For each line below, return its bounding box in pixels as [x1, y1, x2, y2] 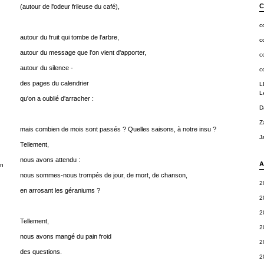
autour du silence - [19, 64, 73, 71]
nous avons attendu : [19, 156, 80, 163]
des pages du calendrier [19, 80, 89, 87]
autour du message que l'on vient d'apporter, [19, 49, 146, 56]
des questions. [19, 248, 62, 255]
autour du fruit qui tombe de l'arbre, [19, 34, 119, 41]
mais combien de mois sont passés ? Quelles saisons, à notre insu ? [19, 126, 216, 133]
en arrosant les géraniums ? [19, 187, 100, 194]
